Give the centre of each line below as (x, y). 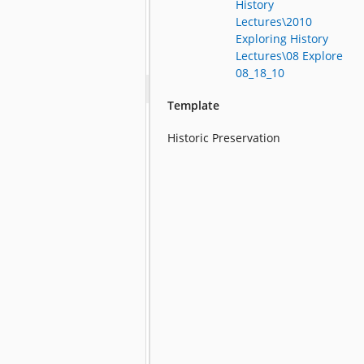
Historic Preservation (224, 138)
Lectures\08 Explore (290, 56)
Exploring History (282, 39)
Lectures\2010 (274, 22)
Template (194, 106)
